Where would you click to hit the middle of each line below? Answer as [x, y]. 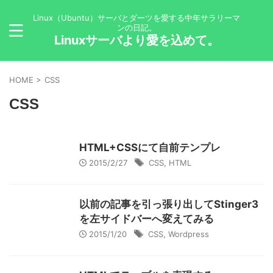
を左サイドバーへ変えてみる [147, 219]
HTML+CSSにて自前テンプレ [150, 147]
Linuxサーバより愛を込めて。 [136, 40]
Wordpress [189, 234]
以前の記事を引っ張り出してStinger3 [169, 204]
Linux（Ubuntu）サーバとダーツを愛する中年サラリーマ [136, 18]
